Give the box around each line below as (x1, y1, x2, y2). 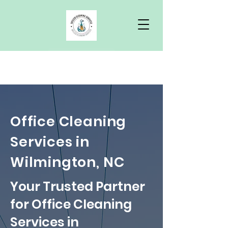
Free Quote (48, 48, 115, 64)
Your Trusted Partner (10, 178, 145, 195)
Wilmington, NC (10, 153, 125, 172)
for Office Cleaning (10, 195, 132, 213)
